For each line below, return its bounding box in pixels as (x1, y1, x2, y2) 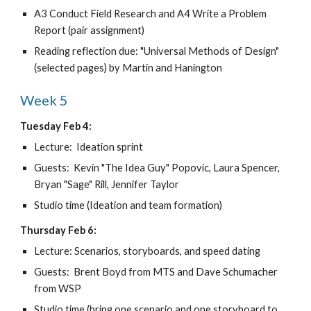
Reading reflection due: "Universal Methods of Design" (34, 45, 280, 57)
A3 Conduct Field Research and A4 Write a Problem (34, 8, 267, 19)
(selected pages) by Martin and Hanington (34, 62, 223, 74)
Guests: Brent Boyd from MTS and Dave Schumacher (34, 266, 278, 278)
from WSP (34, 283, 82, 294)
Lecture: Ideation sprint (34, 141, 144, 153)
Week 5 (20, 92, 69, 108)
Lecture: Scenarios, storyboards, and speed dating (34, 245, 261, 257)
